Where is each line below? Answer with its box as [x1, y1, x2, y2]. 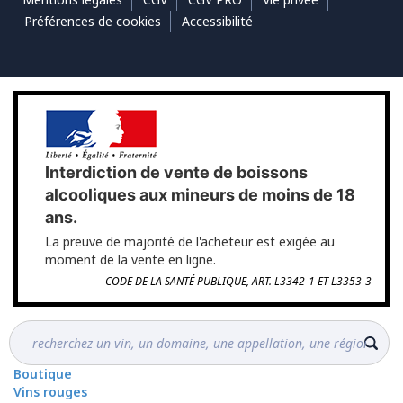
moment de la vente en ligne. [45, 251, 216, 269]
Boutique [13, 365, 72, 383]
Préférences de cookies [24, 13, 161, 31]
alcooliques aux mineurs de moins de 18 [45, 185, 355, 205]
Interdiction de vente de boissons [45, 163, 308, 183]
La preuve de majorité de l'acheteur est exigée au [45, 233, 335, 251]
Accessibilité [182, 13, 253, 31]
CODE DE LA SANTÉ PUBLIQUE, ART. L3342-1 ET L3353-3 [105, 273, 372, 290]
